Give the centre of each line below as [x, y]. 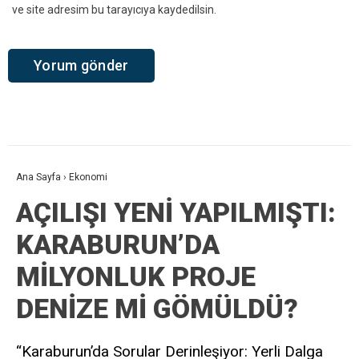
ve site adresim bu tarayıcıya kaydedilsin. [114, 9]
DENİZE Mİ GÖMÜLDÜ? [157, 309]
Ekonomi [88, 177]
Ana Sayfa [38, 177]
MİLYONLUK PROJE [136, 277]
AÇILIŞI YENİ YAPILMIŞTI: [176, 213]
